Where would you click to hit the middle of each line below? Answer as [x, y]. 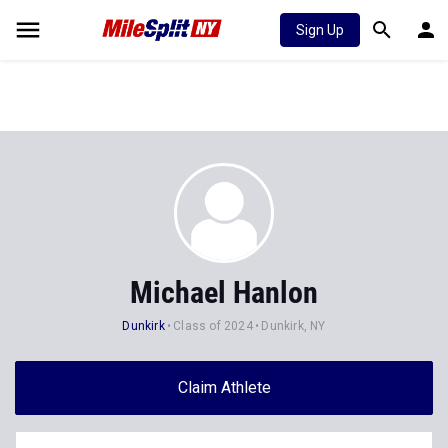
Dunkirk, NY [293, 326]
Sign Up [320, 30]
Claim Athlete [224, 387]
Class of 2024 [213, 326]
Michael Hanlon [224, 292]
